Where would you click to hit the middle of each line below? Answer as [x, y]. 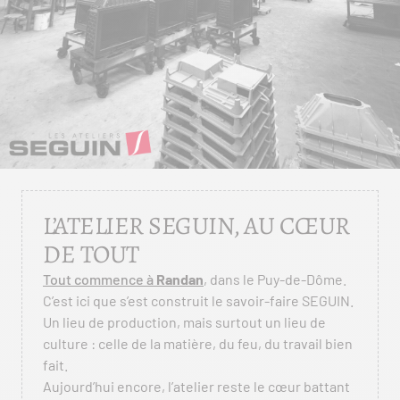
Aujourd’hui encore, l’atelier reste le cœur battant [196, 386]
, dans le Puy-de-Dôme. [275, 279]
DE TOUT [91, 254]
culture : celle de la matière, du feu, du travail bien [198, 343]
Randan [180, 279]
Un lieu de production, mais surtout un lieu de [184, 322]
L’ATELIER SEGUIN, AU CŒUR [196, 226]
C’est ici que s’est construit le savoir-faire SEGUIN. [198, 300]
